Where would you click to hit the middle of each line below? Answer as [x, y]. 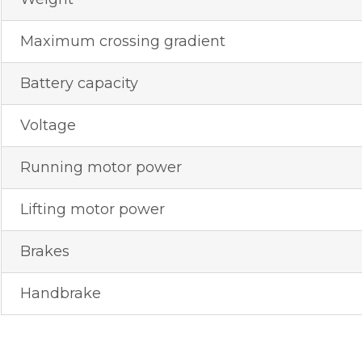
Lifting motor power [92, 210]
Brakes [44, 252]
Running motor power [101, 168]
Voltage [48, 126]
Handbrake [60, 294]
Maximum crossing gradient [122, 42]
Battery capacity [79, 84]
